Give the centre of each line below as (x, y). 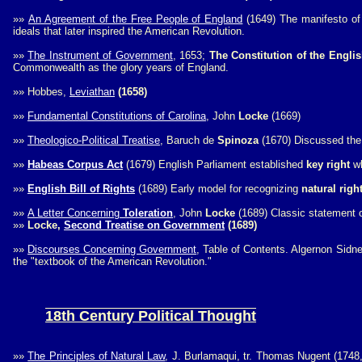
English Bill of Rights (81, 189)
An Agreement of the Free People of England (135, 19)
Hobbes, (48, 92)
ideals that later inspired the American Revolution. (129, 31)
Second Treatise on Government (144, 225)
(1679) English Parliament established (215, 164)
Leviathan (92, 92)
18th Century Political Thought (151, 316)
